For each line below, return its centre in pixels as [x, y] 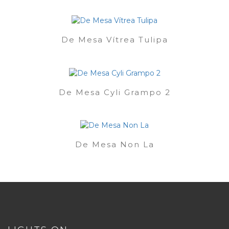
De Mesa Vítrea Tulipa [114, 40]
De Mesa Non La [114, 144]
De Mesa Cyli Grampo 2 [114, 92]
